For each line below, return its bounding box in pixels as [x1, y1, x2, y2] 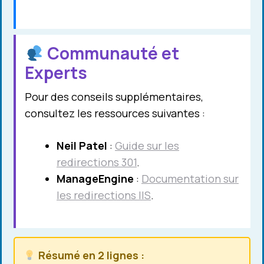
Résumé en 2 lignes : [35, 247, 144, 262]
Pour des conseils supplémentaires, [25, 89, 203, 104]
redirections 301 [57, 154, 137, 169]
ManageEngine [57, 171, 134, 186]
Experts [25, 61, 87, 84]
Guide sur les [115, 138, 179, 153]
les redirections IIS [57, 187, 151, 202]
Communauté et [43, 41, 179, 64]
